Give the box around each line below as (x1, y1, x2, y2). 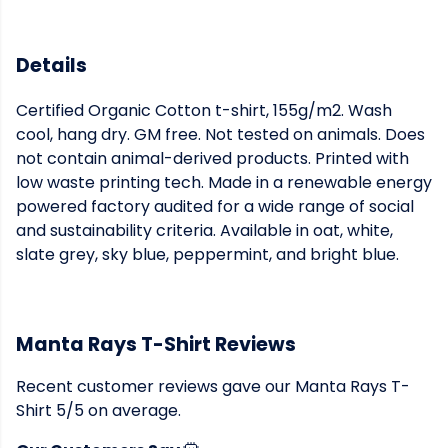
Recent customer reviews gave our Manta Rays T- (16, 375, 410, 399)
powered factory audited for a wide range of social (16, 195, 414, 219)
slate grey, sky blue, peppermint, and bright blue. (16, 243, 399, 267)
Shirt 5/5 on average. (16, 399, 181, 423)
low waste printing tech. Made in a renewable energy (16, 171, 432, 195)
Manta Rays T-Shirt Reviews (16, 331, 296, 359)
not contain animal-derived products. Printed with (16, 147, 409, 171)
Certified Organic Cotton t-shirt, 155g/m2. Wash (16, 99, 392, 123)
